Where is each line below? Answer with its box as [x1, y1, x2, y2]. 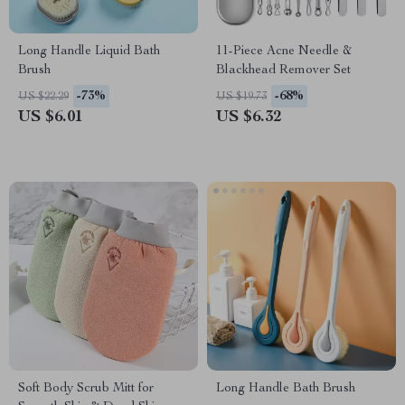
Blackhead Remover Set [216, 64, 351, 77]
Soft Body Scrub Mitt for [18, 382, 154, 395]
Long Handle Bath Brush [216, 382, 355, 395]
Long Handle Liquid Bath [18, 45, 160, 58]
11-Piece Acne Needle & [216, 45, 352, 58]
